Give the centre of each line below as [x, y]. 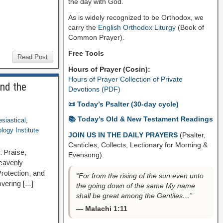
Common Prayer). [96, 37]
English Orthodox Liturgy [137, 27]
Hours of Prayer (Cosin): [109, 69]
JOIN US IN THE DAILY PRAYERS [124, 135]
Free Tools [86, 53]
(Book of [190, 27]
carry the [83, 27]
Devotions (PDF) [94, 89]
